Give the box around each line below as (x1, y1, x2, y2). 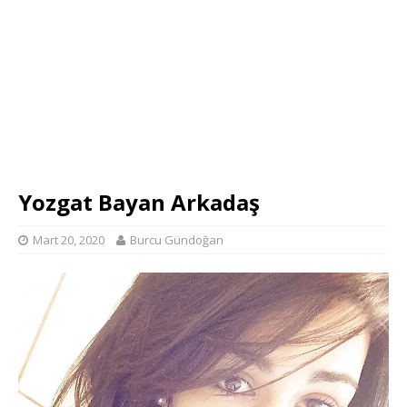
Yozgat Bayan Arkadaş (18, 187, 260, 217)
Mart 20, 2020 (33, 232, 104, 248)
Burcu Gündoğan (130, 232, 223, 248)
